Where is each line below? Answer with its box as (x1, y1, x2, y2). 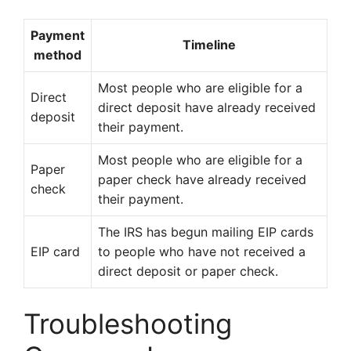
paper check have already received (98, 172, 306, 187)
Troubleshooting (24, 307, 232, 340)
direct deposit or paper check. (98, 263, 278, 279)
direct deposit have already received (98, 100, 316, 115)
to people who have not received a (98, 244, 306, 259)
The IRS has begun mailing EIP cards (98, 224, 313, 240)
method (34, 47, 81, 63)
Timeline (183, 37, 236, 52)
